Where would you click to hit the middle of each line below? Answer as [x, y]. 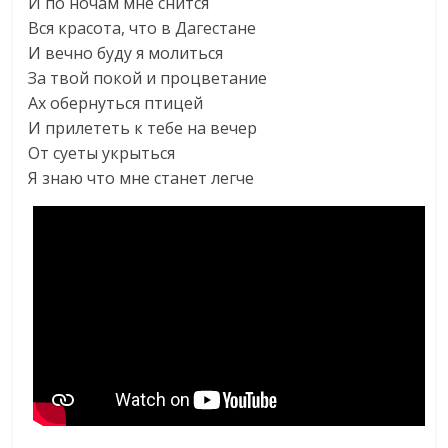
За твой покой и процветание [148, 78]
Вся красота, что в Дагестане [142, 28]
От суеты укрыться [102, 153]
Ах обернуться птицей [116, 103]
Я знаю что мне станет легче [141, 178]
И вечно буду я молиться [126, 53]
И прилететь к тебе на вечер [143, 128]
